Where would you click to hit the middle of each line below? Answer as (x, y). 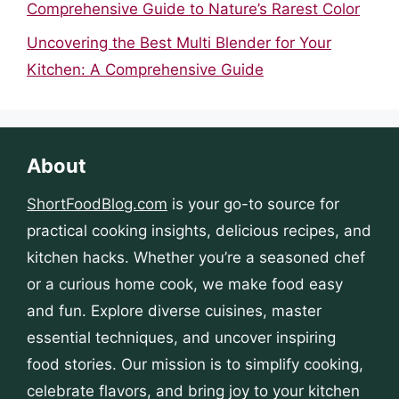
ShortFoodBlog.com (97, 204)
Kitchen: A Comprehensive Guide (145, 69)
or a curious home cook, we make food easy (185, 284)
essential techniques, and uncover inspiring (181, 338)
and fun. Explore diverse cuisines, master (174, 311)
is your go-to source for (253, 204)
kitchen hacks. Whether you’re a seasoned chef (196, 257)
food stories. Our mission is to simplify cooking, (195, 364)
